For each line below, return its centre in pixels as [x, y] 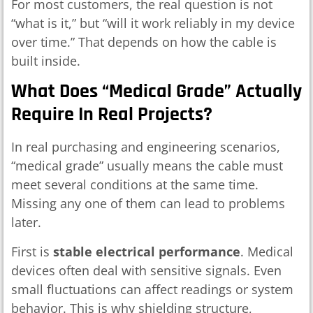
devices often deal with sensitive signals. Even [146, 270]
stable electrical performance [147, 251]
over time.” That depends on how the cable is [144, 42]
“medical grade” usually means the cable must [147, 166]
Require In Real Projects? [112, 115]
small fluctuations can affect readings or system [152, 289]
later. [26, 223]
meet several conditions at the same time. [135, 185]
